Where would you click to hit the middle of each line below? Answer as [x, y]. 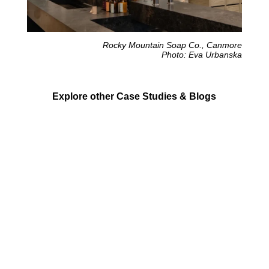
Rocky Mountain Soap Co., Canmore [173, 45]
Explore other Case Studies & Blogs [134, 96]
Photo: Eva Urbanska [202, 54]
